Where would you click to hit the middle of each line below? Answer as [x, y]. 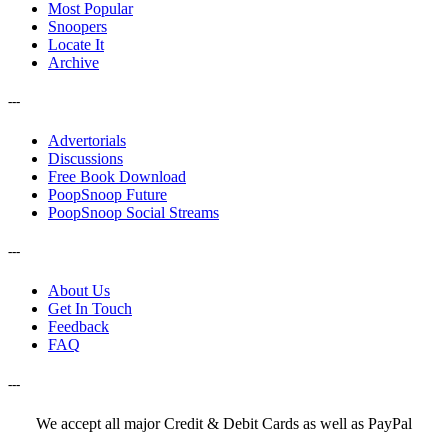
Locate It [76, 44]
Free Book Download [117, 177]
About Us [79, 291]
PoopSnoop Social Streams [133, 213]
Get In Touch [90, 309]
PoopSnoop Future [107, 195]
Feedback [78, 327]
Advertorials [87, 141]
